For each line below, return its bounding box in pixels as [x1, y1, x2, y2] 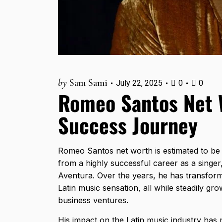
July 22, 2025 [116, 78, 163, 88]
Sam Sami [69, 76, 108, 89]
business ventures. [58, 195, 131, 205]
